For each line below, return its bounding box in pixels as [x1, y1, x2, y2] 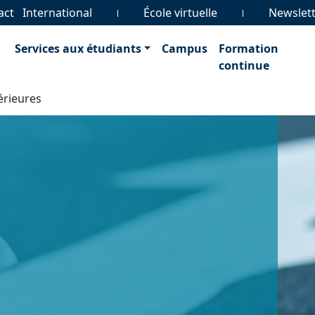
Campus [162, 41, 208, 56]
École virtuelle [143, 5, 217, 20]
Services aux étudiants [14, 41, 141, 56]
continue [219, 58, 270, 73]
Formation [219, 41, 279, 56]
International [22, 5, 92, 20]
